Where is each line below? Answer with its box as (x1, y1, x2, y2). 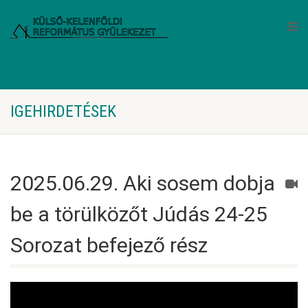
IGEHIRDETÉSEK (10, 102, 116, 121)
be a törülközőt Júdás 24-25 (10, 202, 267, 226)
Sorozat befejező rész (10, 233, 208, 257)
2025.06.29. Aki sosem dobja (10, 171, 275, 195)
